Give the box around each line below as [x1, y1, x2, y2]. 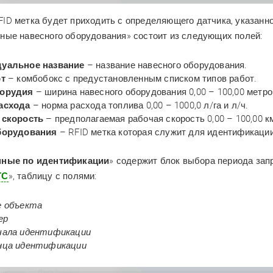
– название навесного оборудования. [84, 59, 247, 71]
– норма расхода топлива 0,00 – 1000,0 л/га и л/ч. [30, 99, 251, 111]
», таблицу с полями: [8, 170, 97, 182]
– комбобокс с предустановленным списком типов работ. [5, 73, 260, 84]
